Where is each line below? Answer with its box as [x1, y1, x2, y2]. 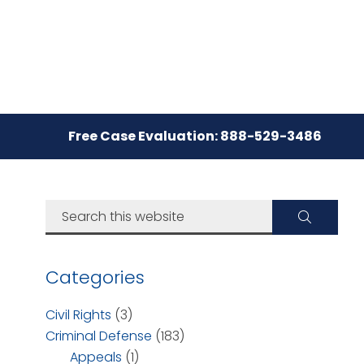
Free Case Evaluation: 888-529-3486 [68, 127, 322, 145]
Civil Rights [45, 305, 111, 324]
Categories [45, 265, 145, 290]
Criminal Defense [45, 327, 152, 345]
